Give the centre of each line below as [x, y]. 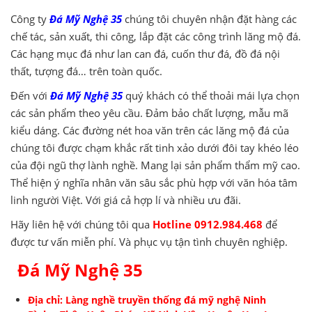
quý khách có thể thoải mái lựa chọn [212, 95]
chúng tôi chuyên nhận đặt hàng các [209, 18]
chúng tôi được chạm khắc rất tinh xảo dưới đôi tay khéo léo [155, 147]
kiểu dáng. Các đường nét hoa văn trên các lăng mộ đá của [150, 130]
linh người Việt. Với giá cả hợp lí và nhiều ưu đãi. [126, 200]
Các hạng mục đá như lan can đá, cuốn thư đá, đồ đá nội [145, 53]
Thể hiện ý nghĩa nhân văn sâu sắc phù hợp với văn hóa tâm [154, 182]
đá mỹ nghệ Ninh [225, 299]
